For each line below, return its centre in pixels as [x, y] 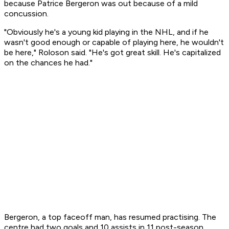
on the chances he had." [48, 63]
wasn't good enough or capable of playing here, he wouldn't [114, 42]
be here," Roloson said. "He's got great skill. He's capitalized [112, 53]
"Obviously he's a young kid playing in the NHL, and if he [106, 32]
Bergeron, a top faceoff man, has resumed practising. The [110, 217]
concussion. [26, 14]
